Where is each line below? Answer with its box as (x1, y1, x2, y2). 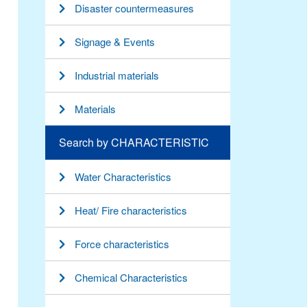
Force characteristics (75, 236, 169, 251)
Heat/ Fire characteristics (75, 203, 187, 218)
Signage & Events (75, 34, 155, 49)
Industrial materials (75, 68, 159, 83)
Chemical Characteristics (75, 270, 188, 285)
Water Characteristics (75, 169, 171, 184)
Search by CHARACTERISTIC (59, 134, 209, 151)
